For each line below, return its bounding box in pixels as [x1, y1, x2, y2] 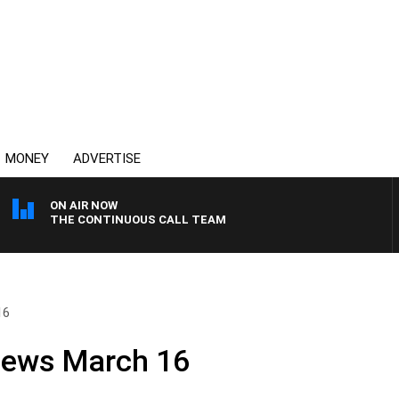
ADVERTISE [73, 151, 141, 167]
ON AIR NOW [50, 199, 118, 212]
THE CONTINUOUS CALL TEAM [50, 213, 226, 226]
